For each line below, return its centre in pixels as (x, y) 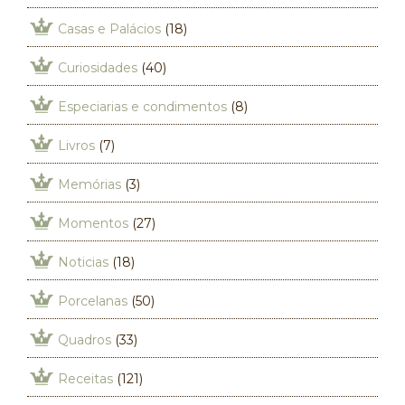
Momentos (93, 223)
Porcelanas (93, 301)
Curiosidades (98, 68)
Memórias (89, 184)
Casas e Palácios (109, 29)
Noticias (83, 262)
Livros (76, 146)
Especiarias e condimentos (142, 107)
